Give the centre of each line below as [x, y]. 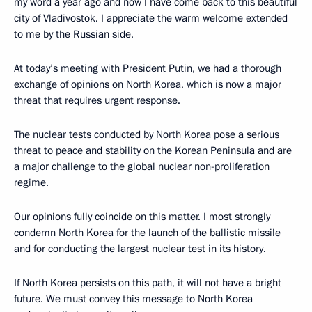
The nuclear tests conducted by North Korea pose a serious [147, 134]
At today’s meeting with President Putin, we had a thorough [148, 68]
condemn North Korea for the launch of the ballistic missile [147, 232]
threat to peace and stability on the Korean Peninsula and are [153, 150]
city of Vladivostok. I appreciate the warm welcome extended [151, 18]
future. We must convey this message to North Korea [133, 298]
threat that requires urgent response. [97, 100]
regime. [31, 182]
